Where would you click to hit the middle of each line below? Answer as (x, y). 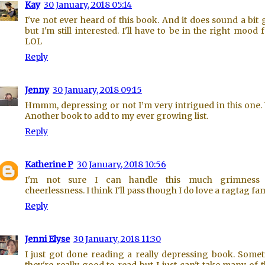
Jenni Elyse (47, 239)
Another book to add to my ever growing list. (117, 116)
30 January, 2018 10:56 (122, 164)
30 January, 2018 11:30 (117, 239)
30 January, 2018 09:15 (97, 90)
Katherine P (49, 164)
